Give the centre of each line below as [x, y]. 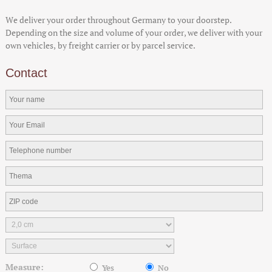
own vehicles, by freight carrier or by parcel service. [100, 45]
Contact [26, 73]
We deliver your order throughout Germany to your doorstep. [118, 19]
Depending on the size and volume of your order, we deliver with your [134, 32]
